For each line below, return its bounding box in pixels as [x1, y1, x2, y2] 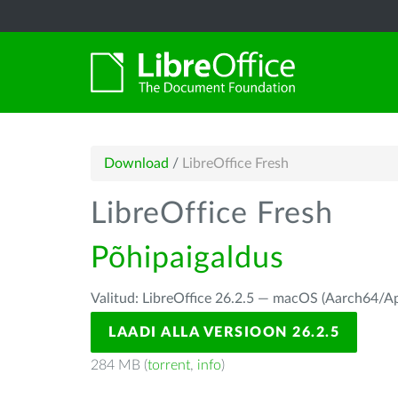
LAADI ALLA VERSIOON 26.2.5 [108, 325, 339, 339]
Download [104, 156, 169, 171]
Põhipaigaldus [91, 243, 284, 274]
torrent [147, 358, 190, 372]
